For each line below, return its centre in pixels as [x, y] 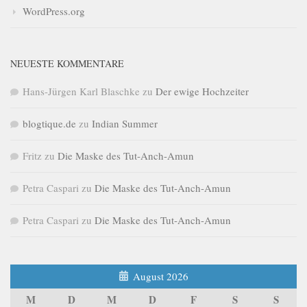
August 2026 [161, 277]
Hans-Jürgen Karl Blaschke [81, 91]
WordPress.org [54, 11]
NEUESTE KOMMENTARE [67, 64]
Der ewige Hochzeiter [202, 91]
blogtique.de [49, 124]
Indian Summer [125, 124]
